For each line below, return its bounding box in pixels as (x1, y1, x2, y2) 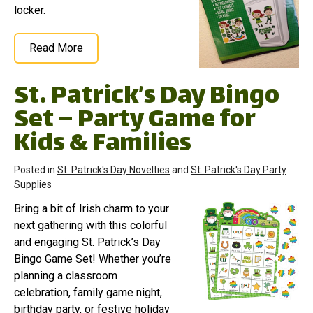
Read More (29, 41, 83, 54)
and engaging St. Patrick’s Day (14, 235, 161, 249)
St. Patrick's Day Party (191, 163, 286, 175)
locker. (14, 3, 45, 17)
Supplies (14, 178, 52, 190)
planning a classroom (14, 268, 117, 282)
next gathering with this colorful (14, 218, 167, 232)
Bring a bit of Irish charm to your (14, 201, 169, 215)
